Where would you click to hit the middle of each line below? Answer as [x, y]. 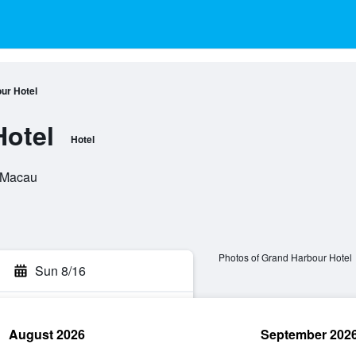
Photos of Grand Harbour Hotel [285, 257]
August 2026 [47, 334]
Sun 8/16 [60, 271]
